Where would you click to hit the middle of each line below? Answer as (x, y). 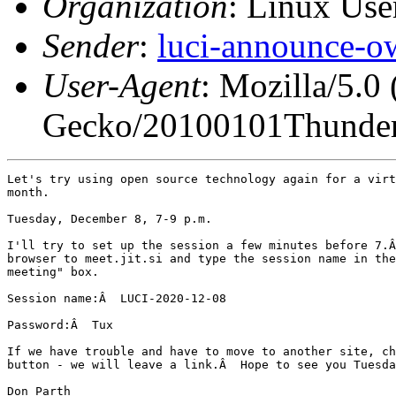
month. (28, 192)
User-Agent (122, 85)
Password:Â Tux (60, 324)
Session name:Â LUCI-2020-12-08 (117, 298)
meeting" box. (53, 271)
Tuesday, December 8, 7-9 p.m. (110, 218)
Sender (91, 45)
